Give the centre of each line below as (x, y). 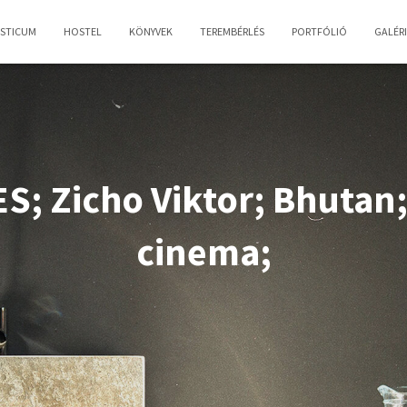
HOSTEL (83, 31)
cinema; (203, 252)
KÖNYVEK (151, 31)
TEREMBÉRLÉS (232, 31)
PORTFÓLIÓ (319, 31)
